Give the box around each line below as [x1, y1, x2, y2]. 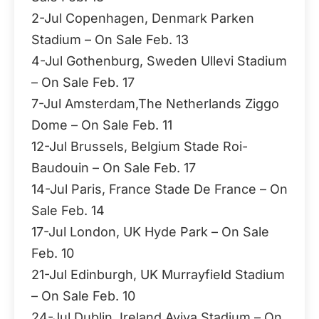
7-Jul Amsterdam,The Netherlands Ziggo [31, 96, 279, 111]
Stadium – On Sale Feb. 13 [31, 32, 189, 47]
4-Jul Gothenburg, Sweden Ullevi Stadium [31, 53, 287, 68]
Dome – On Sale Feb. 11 [31, 117, 172, 132]
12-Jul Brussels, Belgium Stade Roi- [31, 139, 248, 154]
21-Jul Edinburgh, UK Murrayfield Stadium [31, 267, 285, 282]
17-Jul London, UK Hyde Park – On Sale [31, 224, 269, 239]
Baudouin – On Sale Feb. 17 [31, 160, 196, 175]
